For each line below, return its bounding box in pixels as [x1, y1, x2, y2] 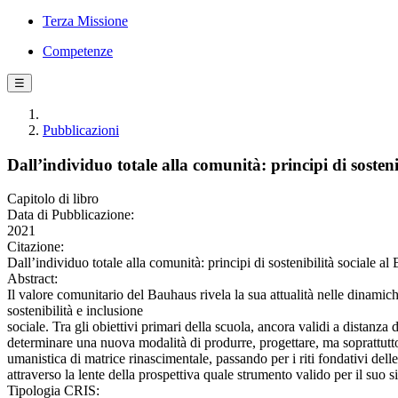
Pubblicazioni [43, 123, 119, 138]
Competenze [43, 44, 113, 59]
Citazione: [7, 239, 64, 255]
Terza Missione [43, 13, 128, 28]
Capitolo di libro [7, 191, 99, 207]
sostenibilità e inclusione [7, 303, 143, 319]
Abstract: [7, 271, 58, 287]
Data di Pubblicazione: [7, 207, 134, 223]
